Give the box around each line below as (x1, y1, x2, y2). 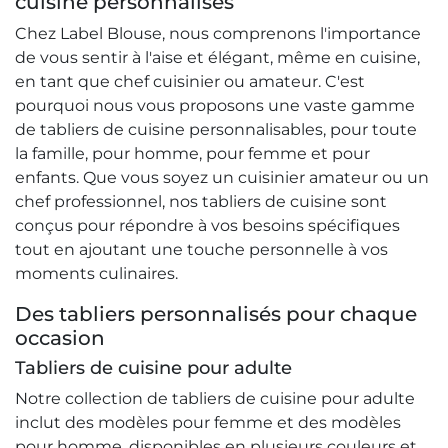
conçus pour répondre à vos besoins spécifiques (15, 216, 400, 236)
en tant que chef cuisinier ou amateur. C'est (15, 72, 365, 92)
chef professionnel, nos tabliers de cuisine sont (15, 192, 387, 212)
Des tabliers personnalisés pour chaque (15, 302, 417, 327)
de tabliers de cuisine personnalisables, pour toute (15, 120, 417, 140)
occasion (15, 326, 105, 351)
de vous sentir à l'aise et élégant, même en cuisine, (15, 48, 420, 68)
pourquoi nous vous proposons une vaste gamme (15, 96, 415, 116)
